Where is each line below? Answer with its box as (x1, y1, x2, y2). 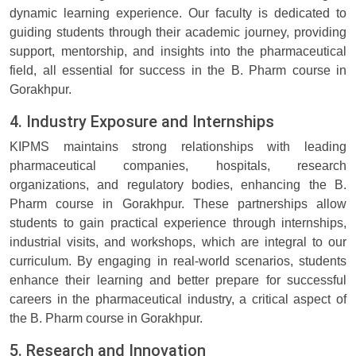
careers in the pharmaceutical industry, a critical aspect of (10, 292, 346, 307)
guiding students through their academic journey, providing (10, 25, 346, 40)
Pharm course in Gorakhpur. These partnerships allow (10, 197, 346, 211)
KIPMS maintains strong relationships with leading (10, 140, 346, 154)
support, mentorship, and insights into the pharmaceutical (10, 44, 346, 59)
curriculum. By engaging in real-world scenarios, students (10, 254, 346, 269)
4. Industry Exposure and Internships (10, 112, 274, 132)
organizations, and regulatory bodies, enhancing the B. (10, 178, 346, 192)
